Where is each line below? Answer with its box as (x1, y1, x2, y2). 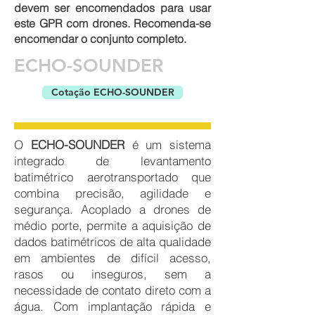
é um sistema (124, 137, 211, 153)
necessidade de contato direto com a (14, 283, 211, 298)
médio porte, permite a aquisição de (14, 218, 211, 233)
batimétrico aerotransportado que (14, 169, 211, 185)
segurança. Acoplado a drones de (14, 202, 211, 217)
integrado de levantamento (14, 153, 211, 169)
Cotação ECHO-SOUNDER (51, 86, 174, 99)
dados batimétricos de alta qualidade (14, 234, 211, 250)
